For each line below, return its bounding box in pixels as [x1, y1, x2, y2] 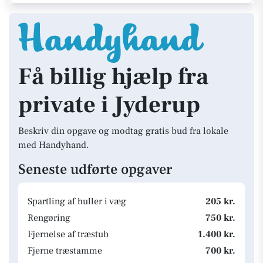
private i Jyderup [18, 90, 200, 120]
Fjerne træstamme [28, 245, 102, 257]
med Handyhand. [18, 139, 89, 151]
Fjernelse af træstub [28, 228, 109, 240]
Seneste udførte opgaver [18, 160, 172, 178]
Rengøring [28, 212, 70, 224]
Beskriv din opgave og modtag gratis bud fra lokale [18, 125, 228, 137]
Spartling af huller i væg [28, 195, 126, 207]
